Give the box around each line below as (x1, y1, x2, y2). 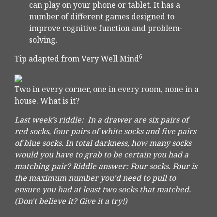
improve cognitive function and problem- (29, 23, 183, 34)
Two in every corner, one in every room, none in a (15, 84, 199, 95)
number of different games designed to (29, 11, 174, 22)
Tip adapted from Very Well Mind (15, 53, 139, 64)
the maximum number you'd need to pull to (15, 172, 176, 184)
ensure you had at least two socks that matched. (15, 184, 191, 195)
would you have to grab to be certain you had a (15, 149, 188, 160)
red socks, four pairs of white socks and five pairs (15, 126, 196, 137)
